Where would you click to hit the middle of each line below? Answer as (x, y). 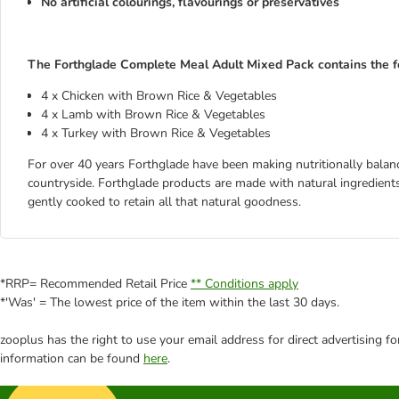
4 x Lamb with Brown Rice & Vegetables (153, 114)
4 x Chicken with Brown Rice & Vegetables (159, 96)
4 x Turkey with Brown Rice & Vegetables (156, 133)
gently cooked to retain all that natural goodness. (164, 202)
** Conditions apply (244, 284)
